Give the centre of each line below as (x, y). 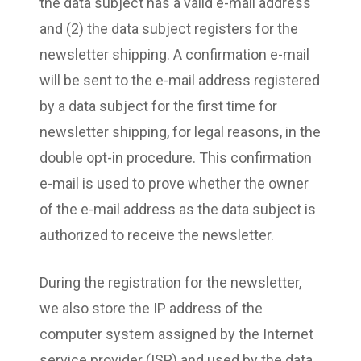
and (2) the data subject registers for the (169, 28)
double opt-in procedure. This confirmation (176, 157)
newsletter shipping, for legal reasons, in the (180, 131)
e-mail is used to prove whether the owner (174, 183)
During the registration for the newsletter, (170, 282)
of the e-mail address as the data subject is (178, 209)
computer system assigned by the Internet (176, 334)
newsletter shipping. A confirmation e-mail (174, 54)
